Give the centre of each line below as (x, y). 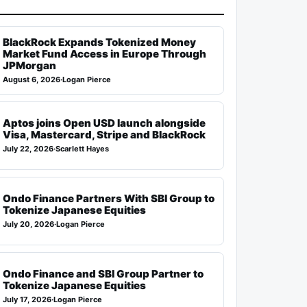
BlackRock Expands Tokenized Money (100, 42)
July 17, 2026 (27, 300)
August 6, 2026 (32, 79)
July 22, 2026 (28, 149)
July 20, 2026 (29, 224)
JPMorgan (30, 65)
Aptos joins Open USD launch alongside (105, 123)
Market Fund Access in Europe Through (105, 53)
